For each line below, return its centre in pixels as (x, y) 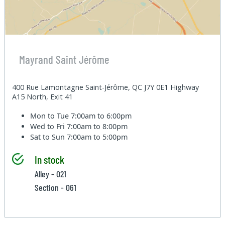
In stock (49, 159)
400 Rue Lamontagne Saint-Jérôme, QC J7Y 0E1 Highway (106, 87)
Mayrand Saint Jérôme (64, 60)
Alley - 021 (50, 174)
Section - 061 (55, 187)
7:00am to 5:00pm (97, 137)
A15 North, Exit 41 (43, 96)
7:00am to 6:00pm (101, 116)
